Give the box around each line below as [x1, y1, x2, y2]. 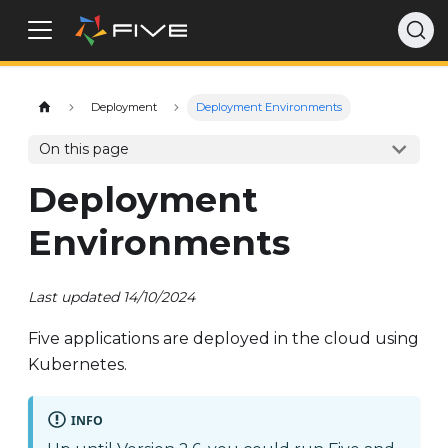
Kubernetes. [28, 355, 127, 375]
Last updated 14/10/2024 [28, 287, 195, 306]
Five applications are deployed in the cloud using [28, 329, 419, 349]
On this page [39, 140, 130, 159]
